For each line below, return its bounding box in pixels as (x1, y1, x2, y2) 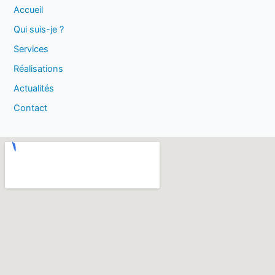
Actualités (14, 82, 55, 94)
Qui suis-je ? (14, 23, 64, 35)
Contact (14, 102, 48, 114)
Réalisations (14, 63, 64, 74)
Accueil (14, 4, 44, 15)
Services (14, 43, 49, 55)
